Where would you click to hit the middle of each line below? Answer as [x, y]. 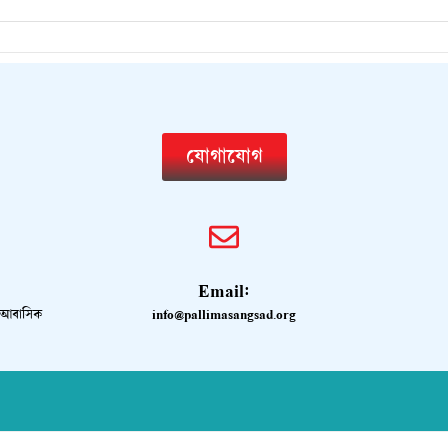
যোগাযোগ [224, 156]
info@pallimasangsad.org [223, 314]
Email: [223, 290]
